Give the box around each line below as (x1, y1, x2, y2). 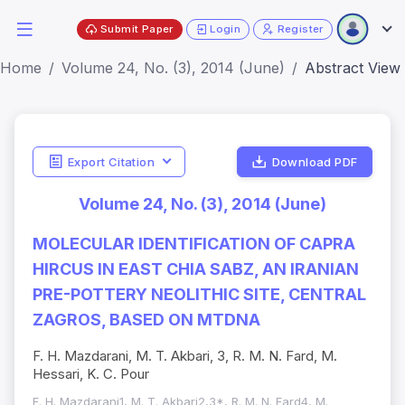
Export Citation (67, 154, 155, 169)
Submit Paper (100, 22, 174, 35)
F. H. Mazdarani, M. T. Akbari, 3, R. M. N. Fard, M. (33, 347, 337, 365)
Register (277, 22, 324, 35)
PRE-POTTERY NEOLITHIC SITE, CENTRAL (33, 285, 366, 305)
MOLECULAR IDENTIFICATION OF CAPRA (33, 234, 355, 254)
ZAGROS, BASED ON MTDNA (33, 310, 260, 330)
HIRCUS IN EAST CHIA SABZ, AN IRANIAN (33, 259, 359, 279)
